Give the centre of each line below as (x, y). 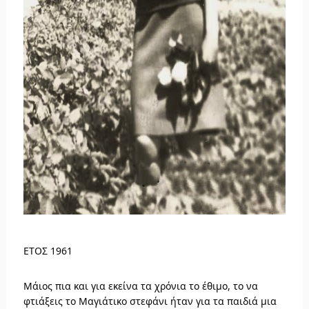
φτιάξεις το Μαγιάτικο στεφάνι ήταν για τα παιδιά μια (150, 301)
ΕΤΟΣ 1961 (48, 251)
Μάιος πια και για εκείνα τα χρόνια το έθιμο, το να (140, 286)
